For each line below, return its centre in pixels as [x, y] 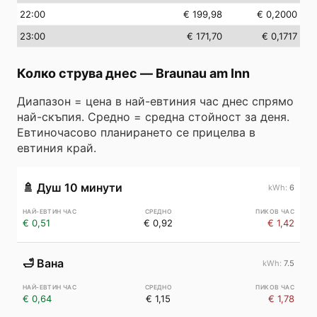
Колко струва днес [77, 73]
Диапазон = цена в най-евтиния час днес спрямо [155, 101]
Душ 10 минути [80, 188]
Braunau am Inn [203, 73]
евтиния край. [57, 148]
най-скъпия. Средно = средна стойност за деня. [153, 117]
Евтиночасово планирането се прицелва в [136, 132]
